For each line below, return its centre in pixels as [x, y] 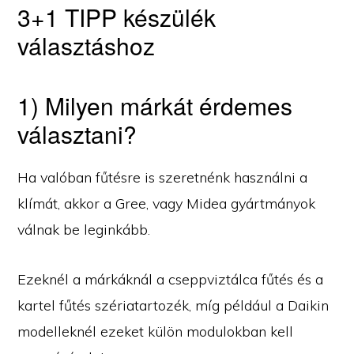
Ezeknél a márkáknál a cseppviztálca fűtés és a [171, 280]
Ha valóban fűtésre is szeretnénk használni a [163, 178]
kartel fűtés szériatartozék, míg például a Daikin [173, 306]
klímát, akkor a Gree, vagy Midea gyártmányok [167, 204]
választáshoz [87, 46]
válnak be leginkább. [84, 230]
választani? [77, 134]
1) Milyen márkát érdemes [155, 106]
